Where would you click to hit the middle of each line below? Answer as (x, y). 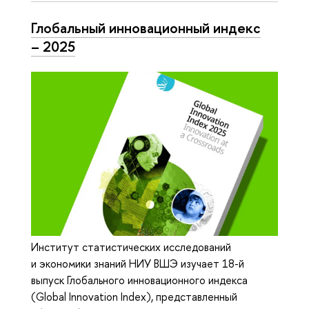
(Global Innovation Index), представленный (134, 297)
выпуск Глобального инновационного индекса (139, 280)
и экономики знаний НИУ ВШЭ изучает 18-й (138, 264)
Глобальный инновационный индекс (146, 28)
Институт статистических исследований (131, 247)
